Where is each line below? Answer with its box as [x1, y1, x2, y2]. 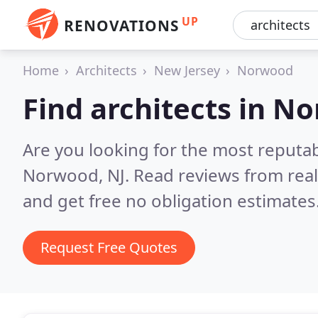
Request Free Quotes [40, 238, 177, 257]
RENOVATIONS [64, 16, 179, 35]
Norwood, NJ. [23, 163, 133, 187]
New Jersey [154, 62, 220, 79]
